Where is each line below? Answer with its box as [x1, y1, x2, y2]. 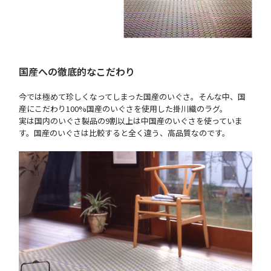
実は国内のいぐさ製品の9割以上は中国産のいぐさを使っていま [19, 115, 243, 127]
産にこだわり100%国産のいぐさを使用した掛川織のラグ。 [19, 103, 228, 115]
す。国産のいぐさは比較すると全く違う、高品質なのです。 [19, 127, 230, 139]
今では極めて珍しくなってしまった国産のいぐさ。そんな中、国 [19, 91, 246, 103]
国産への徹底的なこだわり [19, 64, 135, 79]
